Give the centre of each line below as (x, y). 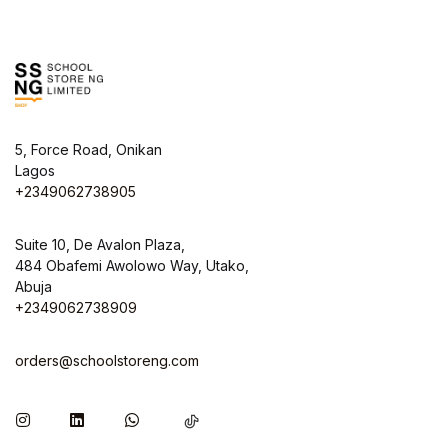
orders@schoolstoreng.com (107, 360)
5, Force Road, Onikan (88, 149)
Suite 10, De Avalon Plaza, (100, 244)
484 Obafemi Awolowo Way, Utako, (132, 265)
